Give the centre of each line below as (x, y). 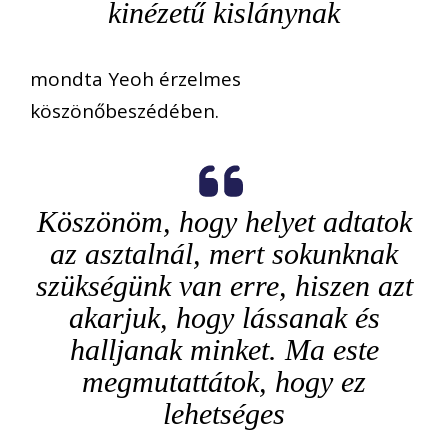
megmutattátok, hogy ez (224, 381)
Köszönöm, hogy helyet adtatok (224, 221)
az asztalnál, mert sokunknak (224, 253)
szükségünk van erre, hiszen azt (224, 285)
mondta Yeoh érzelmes (135, 79)
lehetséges (224, 413)
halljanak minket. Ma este (224, 349)
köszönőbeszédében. (124, 111)
